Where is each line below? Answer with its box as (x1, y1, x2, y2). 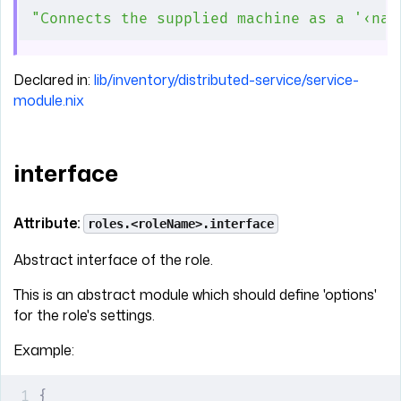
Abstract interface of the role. (13, 249, 213, 269)
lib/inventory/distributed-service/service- (94, 70, 359, 90)
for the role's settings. (13, 304, 155, 325)
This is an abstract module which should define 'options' (13, 284, 377, 304)
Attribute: (13, 212, 83, 233)
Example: (13, 339, 74, 360)
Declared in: (13, 70, 94, 90)
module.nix (13, 90, 84, 111)
